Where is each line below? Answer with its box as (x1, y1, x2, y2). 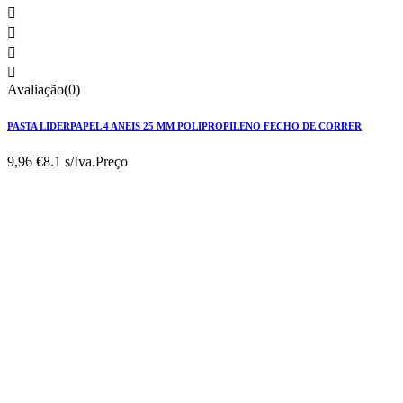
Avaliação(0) (7, 82, 80, 98)
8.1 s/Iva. (43, 154, 95, 170)
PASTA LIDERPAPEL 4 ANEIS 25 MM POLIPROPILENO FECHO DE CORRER (7, 121, 362, 132)
